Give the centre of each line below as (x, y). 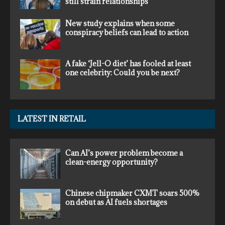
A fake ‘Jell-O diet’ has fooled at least (128, 63)
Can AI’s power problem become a (124, 153)
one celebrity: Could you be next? (123, 72)
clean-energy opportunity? (111, 162)
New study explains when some (120, 23)
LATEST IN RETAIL (52, 119)
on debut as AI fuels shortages (116, 202)
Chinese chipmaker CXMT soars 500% (132, 193)
